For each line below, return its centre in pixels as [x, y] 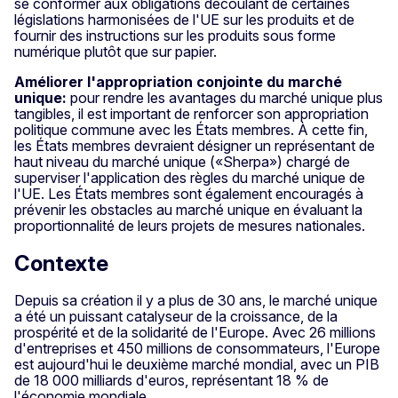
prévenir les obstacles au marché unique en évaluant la [188, 209]
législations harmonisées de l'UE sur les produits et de [184, 19]
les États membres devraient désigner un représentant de [195, 145]
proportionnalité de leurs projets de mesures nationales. [190, 225]
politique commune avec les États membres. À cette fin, [191, 129]
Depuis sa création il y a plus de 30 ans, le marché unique [196, 301]
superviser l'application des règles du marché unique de [190, 177]
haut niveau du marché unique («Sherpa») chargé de [182, 161]
